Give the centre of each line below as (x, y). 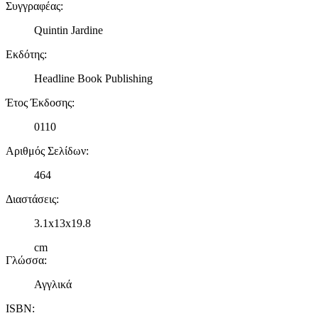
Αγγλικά (53, 285)
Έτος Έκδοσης (39, 103)
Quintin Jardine (68, 31)
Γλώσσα (25, 261)
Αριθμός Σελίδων (46, 151)
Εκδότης (25, 55)
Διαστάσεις (31, 199)
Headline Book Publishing (93, 79)
